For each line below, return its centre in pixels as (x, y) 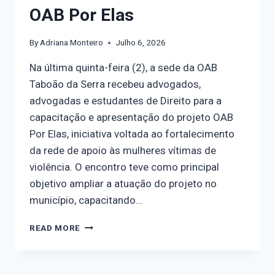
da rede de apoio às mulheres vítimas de (123, 151)
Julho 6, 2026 (141, 43)
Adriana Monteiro (72, 43)
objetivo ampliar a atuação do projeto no (123, 184)
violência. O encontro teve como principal (124, 167)
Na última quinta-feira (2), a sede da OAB (123, 68)
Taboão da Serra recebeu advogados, (115, 84)
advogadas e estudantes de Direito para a (126, 101)
